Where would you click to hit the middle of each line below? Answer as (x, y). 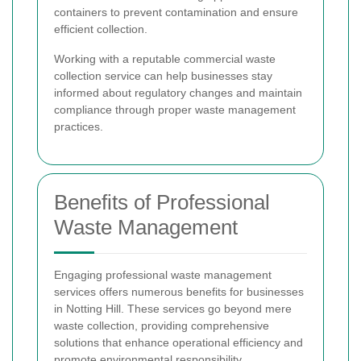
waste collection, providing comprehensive (162, 325)
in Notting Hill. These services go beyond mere (173, 308)
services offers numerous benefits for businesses (179, 291)
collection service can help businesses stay (163, 75)
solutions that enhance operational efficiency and (178, 342)
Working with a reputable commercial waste (165, 58)
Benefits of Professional (162, 202)
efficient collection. (101, 29)
